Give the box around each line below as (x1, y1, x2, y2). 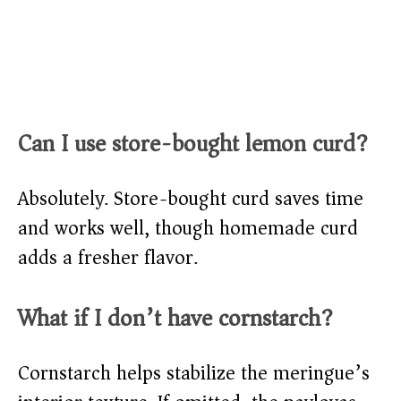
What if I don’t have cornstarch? (18, 298, 333, 339)
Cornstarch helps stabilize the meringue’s (18, 356, 370, 391)
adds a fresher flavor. (18, 241, 198, 276)
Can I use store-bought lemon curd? (18, 124, 368, 165)
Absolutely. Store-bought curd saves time (18, 182, 363, 217)
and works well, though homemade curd (18, 211, 358, 246)
